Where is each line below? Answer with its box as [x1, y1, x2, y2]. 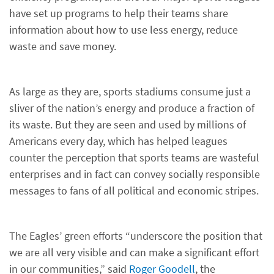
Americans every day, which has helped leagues [9, 134, 228, 148]
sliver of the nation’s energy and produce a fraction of [9, 101, 254, 115]
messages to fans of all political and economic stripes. [9, 183, 259, 198]
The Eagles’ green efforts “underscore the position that [9, 229, 262, 243]
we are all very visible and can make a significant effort [9, 245, 259, 259]
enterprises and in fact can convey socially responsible [9, 167, 260, 181]
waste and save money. [9, 39, 116, 53]
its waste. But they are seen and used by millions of [9, 117, 246, 131]
